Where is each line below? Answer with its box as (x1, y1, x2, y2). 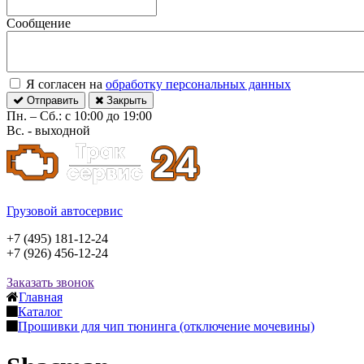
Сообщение (6, 16, 71, 31)
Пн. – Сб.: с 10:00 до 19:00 (6, 109, 152, 123)
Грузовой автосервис (6, 204, 123, 219)
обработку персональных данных (106, 77, 291, 92)
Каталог (18, 305, 63, 319)
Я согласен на (23, 77, 106, 92)
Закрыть (103, 94, 147, 107)
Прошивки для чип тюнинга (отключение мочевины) (18, 319, 314, 334)
